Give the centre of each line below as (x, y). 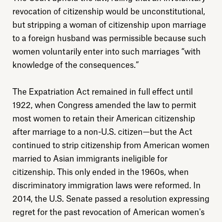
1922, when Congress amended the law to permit (104, 105)
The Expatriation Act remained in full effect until (103, 92)
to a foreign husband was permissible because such (109, 38)
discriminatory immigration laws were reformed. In (107, 186)
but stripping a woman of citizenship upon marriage (109, 25)
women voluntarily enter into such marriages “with (107, 52)
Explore (111, 70)
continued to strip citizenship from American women (111, 145)
